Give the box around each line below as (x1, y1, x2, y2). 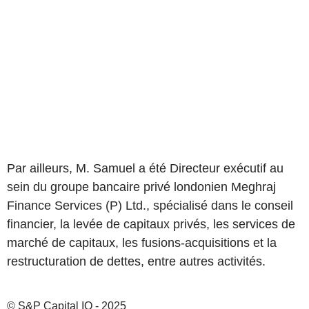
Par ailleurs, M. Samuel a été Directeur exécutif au (7, 161, 283, 175)
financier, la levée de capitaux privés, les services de (7, 217, 295, 231)
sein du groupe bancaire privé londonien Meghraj (7, 180, 276, 194)
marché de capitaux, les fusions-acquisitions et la (7, 236, 277, 250)
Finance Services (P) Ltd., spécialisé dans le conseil (7, 199, 293, 212)
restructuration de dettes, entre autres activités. (7, 255, 266, 268)
